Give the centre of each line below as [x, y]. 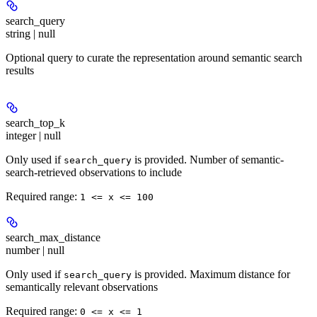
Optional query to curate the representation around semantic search [154, 57]
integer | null [33, 135]
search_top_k [35, 122]
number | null [35, 250]
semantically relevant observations [82, 287]
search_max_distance [53, 237]
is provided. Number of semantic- [208, 159]
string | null [30, 33]
